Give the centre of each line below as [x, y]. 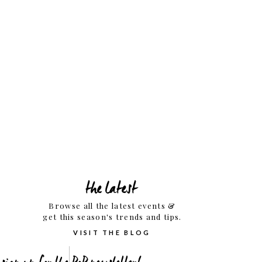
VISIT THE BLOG [112, 232]
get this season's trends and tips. [112, 217]
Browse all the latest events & [112, 206]
